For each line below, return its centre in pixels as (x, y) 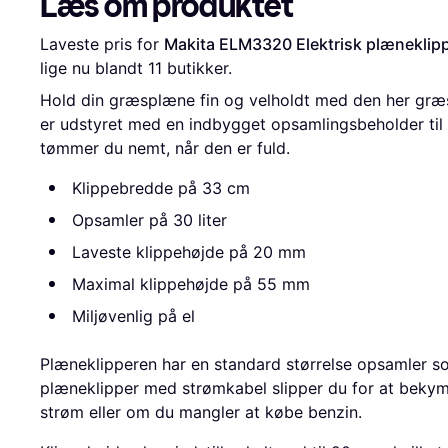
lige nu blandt (94, 68)
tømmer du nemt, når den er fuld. (165, 148)
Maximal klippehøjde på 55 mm (191, 284)
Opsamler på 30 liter (149, 220)
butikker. (197, 68)
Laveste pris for (102, 44)
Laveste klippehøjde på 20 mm (189, 252)
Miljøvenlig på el (133, 316)
